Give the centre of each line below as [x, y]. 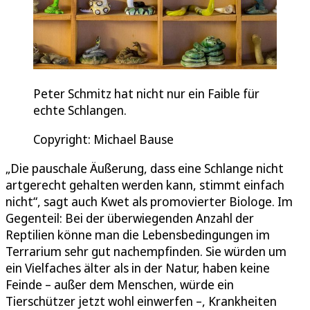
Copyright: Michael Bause [103, 139]
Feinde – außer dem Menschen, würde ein [120, 285]
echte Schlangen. [80, 110]
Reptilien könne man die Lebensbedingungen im [138, 235]
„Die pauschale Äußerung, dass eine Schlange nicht [145, 168]
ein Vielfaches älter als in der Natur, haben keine [138, 268]
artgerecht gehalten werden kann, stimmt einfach [145, 185]
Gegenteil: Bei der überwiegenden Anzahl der [130, 218]
